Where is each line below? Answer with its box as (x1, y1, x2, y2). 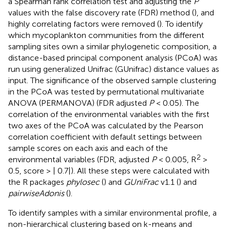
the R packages (8, 177, 66, 187)
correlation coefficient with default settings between (8, 131, 202, 142)
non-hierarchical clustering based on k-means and (8, 219, 192, 229)
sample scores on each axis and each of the (8, 143, 168, 153)
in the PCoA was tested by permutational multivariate (8, 86, 204, 97)
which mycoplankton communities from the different (8, 30, 204, 40)
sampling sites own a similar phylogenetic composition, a (8, 41, 217, 51)
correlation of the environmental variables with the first (8, 109, 209, 119)
